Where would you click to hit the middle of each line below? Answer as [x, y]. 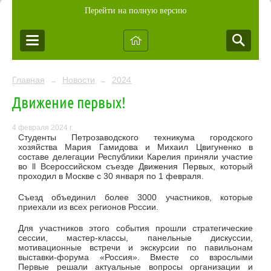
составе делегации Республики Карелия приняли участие [135, 157]
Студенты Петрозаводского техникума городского [135, 138]
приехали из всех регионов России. [88, 207]
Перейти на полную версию [135, 11]
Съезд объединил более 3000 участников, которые [135, 198]
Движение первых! [69, 102]
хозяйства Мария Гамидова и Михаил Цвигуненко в [135, 147]
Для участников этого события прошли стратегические [135, 228]
